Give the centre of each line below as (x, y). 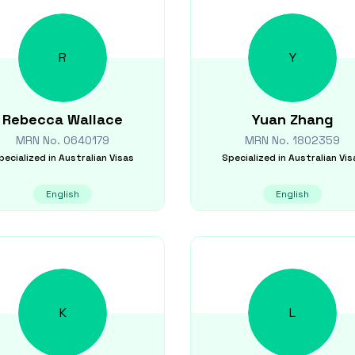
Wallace (95, 119)
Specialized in (254, 158)
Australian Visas (96, 158)
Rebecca (33, 119)
